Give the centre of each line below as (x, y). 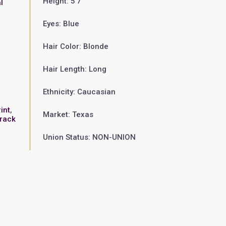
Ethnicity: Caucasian (79, 92)
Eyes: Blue (61, 24)
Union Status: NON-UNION (89, 137)
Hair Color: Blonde (75, 46)
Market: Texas (68, 115)
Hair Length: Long (74, 69)
